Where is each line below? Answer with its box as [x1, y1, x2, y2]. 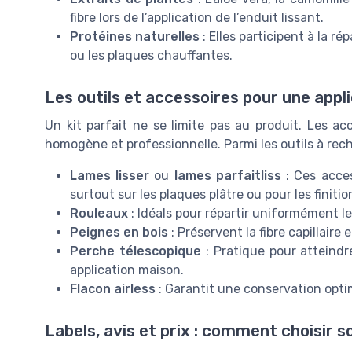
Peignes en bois [70, 224, 168, 240]
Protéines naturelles [70, 28, 200, 44]
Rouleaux [70, 205, 128, 221]
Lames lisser [70, 167, 150, 183]
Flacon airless [70, 280, 156, 296]
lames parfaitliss [174, 167, 281, 183]
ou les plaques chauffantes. [70, 47, 233, 63]
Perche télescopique [70, 243, 201, 258]
